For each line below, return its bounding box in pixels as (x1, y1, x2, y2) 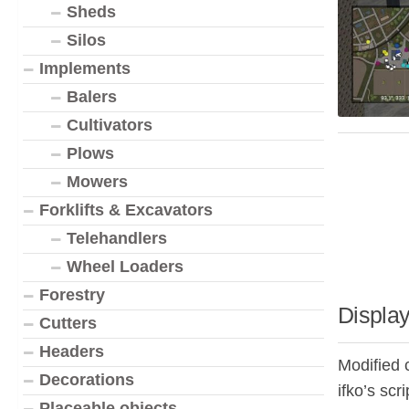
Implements (39, 59, 131, 78)
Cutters (39, 314, 97, 332)
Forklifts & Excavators (39, 201, 213, 219)
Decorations (39, 371, 134, 389)
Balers (67, 88, 117, 106)
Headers (39, 342, 104, 361)
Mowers (67, 173, 128, 191)
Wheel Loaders (67, 257, 184, 276)
